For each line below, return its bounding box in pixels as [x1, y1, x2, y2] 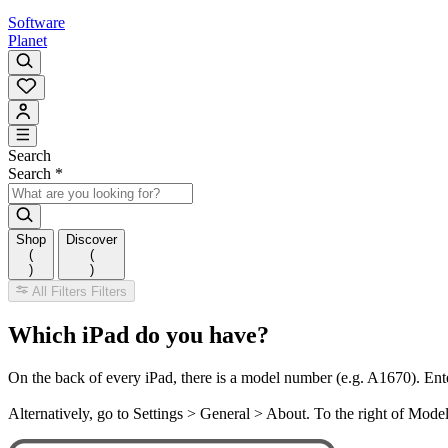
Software [8, 13, 65, 31]
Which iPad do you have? [8, 322, 269, 349]
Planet [8, 31, 47, 49]
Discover [66, 231, 117, 247]
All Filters [32, 284, 88, 300]
